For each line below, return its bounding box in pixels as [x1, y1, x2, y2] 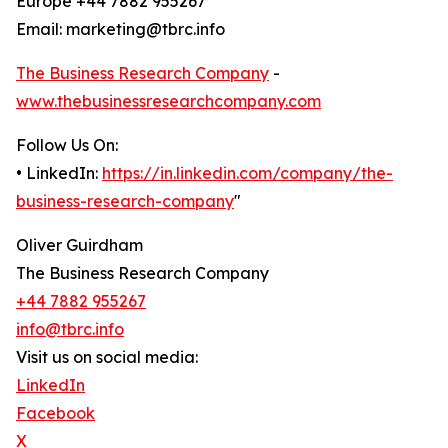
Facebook [16, 403, 95, 424]
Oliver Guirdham [16, 235, 143, 256]
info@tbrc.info [16, 319, 124, 340]
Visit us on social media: [16, 347, 198, 368]
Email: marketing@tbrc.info [16, 19, 225, 40]
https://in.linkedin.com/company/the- [102, 163, 393, 184]
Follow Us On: [16, 135, 118, 156]
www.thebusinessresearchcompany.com [16, 91, 321, 112]
